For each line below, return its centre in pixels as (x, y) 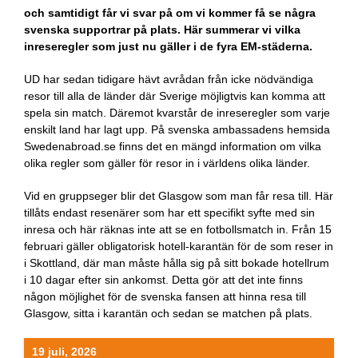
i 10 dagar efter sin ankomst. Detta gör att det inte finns (163, 280)
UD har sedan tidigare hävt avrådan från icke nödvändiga (169, 79)
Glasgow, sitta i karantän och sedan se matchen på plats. (168, 313)
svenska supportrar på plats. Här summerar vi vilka (162, 30)
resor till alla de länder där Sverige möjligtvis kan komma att (175, 96)
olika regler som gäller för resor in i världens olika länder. (167, 163)
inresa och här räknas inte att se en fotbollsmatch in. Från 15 (178, 229)
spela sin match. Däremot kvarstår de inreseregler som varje (177, 113)
